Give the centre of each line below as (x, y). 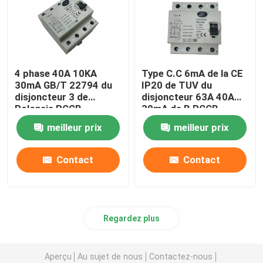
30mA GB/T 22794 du (64, 85)
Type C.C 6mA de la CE (193, 74)
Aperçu (58, 256)
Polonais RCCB (48, 109)
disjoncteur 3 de (52, 97)
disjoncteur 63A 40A (188, 97)
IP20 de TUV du (177, 85)
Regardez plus (131, 218)
